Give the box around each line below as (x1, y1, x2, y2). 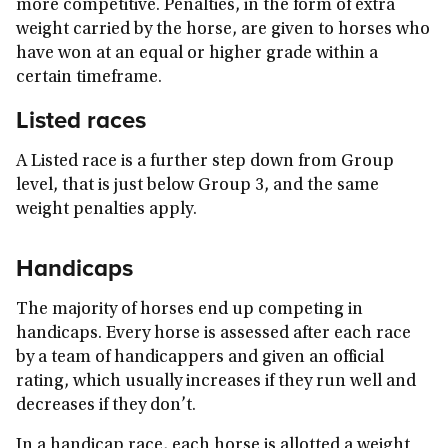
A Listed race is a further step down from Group (16, 153, 394, 171)
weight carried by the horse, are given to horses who (16, 21, 430, 39)
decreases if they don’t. (16, 397, 196, 415)
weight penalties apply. (16, 201, 197, 219)
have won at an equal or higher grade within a (16, 45, 378, 63)
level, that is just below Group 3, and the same (16, 177, 379, 195)
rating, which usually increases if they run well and (16, 373, 416, 391)
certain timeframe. (16, 69, 162, 87)
